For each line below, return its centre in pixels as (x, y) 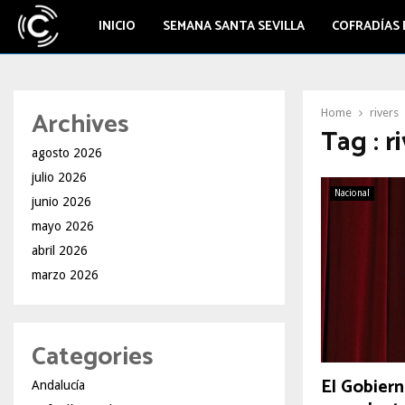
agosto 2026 (67, 153)
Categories (92, 357)
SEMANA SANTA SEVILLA (233, 27)
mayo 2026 (63, 226)
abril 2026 (60, 250)
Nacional (352, 193)
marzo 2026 (65, 275)
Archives (80, 125)
